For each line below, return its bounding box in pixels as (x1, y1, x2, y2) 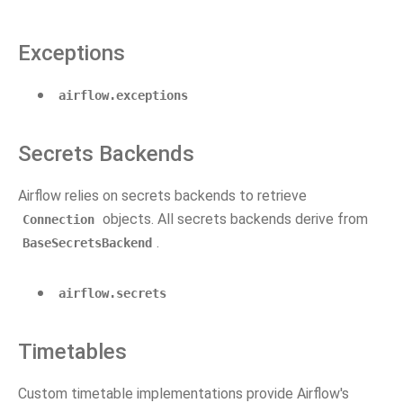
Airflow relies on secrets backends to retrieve (18, 187, 307, 204)
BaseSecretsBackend (22, 236, 152, 250)
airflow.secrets (58, 286, 166, 300)
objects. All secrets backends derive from (99, 210, 368, 228)
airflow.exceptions (58, 88, 188, 103)
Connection (22, 212, 94, 227)
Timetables (18, 339, 127, 364)
